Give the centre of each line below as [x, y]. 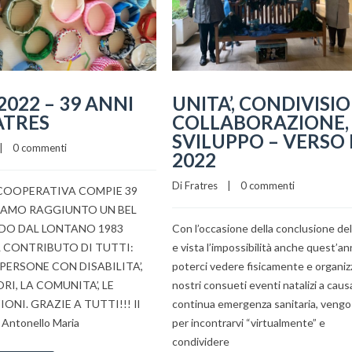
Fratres [201, 185]
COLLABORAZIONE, [260, 122]
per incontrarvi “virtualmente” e [249, 322]
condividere [201, 341]
